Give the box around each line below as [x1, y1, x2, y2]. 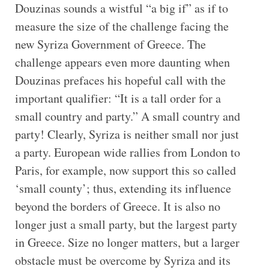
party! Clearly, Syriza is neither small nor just [14, 125, 239, 142]
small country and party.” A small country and [14, 107, 240, 124]
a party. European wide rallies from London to [14, 144, 240, 160]
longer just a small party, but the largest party [14, 216, 237, 232]
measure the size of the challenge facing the [14, 17, 229, 34]
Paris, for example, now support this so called [14, 162, 236, 178]
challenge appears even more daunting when [14, 53, 230, 70]
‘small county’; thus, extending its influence [14, 180, 231, 196]
